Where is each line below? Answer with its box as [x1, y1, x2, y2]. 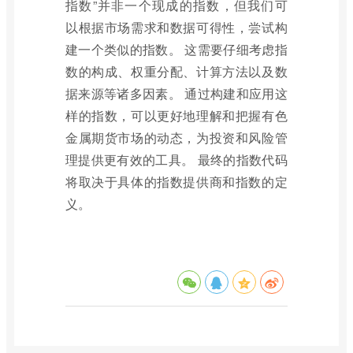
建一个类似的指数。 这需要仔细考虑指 [65, 40, 288, 58]
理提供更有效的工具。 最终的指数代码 [65, 150, 288, 169]
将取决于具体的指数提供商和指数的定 [65, 173, 288, 191]
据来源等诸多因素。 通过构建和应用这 [65, 84, 288, 102]
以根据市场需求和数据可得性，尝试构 [65, 18, 288, 36]
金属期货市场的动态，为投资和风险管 [65, 128, 288, 147]
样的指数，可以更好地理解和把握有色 [65, 106, 288, 124]
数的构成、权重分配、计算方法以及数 [65, 62, 288, 80]
